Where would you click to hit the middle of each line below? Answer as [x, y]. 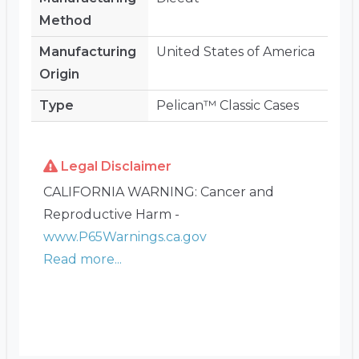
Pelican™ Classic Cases [228, 106]
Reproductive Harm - [111, 214]
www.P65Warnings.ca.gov [125, 236]
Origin [59, 75]
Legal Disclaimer [115, 167]
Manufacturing [88, 52]
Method [65, 21]
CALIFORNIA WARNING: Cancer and [159, 192]
